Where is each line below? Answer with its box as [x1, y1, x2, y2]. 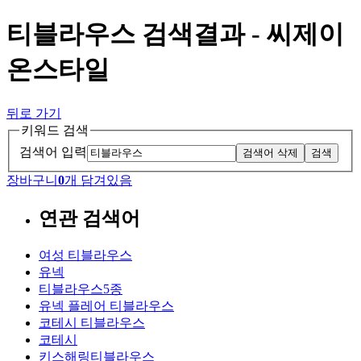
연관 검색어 [39, 208, 140, 230]
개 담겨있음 [64, 173, 132, 188]
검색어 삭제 [243, 147, 298, 160]
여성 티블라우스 [39, 248, 132, 263]
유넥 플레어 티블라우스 [39, 299, 174, 313]
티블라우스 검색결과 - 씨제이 [6, 19, 344, 49]
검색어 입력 [19, 145, 87, 160]
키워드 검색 [21, 122, 89, 137]
